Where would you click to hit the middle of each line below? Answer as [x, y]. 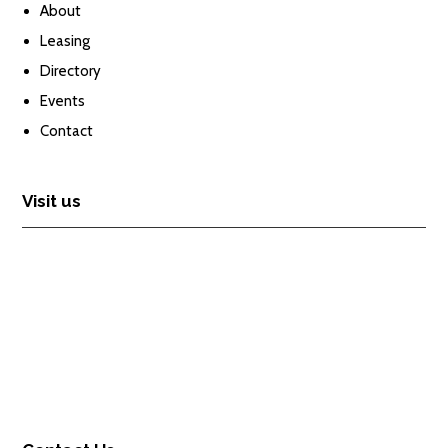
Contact [67, 131]
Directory [71, 71]
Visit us [52, 201]
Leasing [65, 41]
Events [63, 101]
